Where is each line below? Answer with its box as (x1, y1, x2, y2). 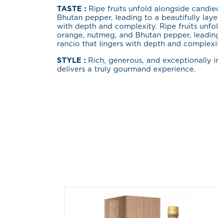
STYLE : (57, 57, 88, 64)
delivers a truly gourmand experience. (57, 66, 196, 73)
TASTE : (57, 5, 89, 13)
